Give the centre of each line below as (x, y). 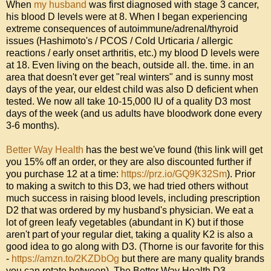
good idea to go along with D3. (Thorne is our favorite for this (135, 247)
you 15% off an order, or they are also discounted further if (129, 162)
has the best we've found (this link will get (173, 150)
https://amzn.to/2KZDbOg (65, 259)
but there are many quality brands (192, 259)
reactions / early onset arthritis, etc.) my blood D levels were (133, 53)
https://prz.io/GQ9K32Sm (174, 174)
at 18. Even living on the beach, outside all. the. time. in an (130, 65)
